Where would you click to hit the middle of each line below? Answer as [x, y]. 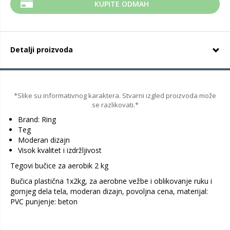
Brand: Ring [37, 119]
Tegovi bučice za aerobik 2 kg [59, 166]
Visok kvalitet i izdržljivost [60, 150]
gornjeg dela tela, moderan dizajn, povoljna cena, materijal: [109, 191]
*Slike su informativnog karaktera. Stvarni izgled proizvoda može [115, 95]
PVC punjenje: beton [44, 202]
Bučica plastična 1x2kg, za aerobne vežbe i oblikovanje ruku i [111, 181]
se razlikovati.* [115, 105]
